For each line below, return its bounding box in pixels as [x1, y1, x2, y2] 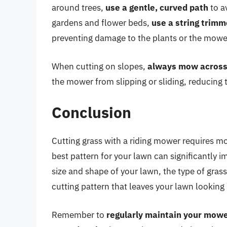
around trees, [52, 2, 105, 14]
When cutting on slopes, [52, 60, 147, 72]
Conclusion [52, 102, 131, 123]
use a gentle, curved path [105, 2, 208, 14]
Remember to [52, 209, 106, 220]
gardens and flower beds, [52, 17, 152, 29]
